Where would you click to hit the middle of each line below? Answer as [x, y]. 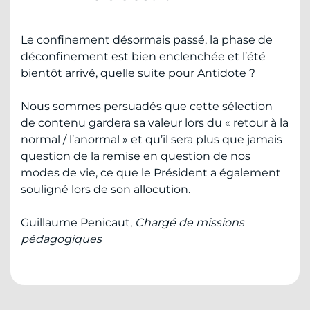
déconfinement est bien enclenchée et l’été [143, 56]
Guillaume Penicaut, [78, 222]
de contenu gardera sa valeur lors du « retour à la [155, 122]
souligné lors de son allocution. [106, 189]
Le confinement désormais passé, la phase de [147, 39]
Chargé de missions [190, 222]
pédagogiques [61, 239]
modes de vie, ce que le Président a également [151, 172]
